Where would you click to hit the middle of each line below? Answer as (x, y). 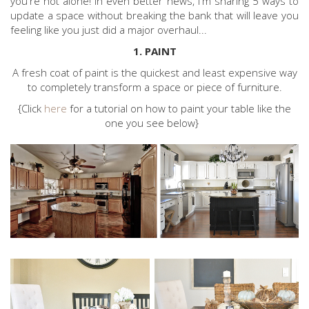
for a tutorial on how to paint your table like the (179, 108)
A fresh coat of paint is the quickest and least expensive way (154, 72)
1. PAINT (154, 51)
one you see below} (154, 123)
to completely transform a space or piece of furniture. (154, 87)
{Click (31, 108)
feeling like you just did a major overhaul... (109, 30)
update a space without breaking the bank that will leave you (154, 15)
